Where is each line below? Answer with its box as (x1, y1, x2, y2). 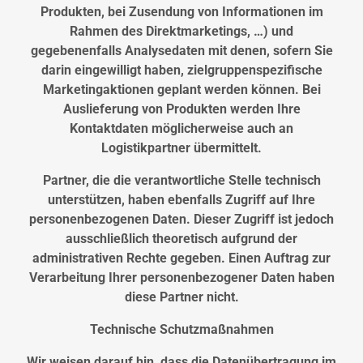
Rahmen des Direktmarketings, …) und (70, 23, 293, 40)
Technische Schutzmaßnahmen (89, 322, 274, 338)
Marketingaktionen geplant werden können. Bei (42, 82, 321, 98)
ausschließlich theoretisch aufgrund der (66, 231, 297, 247)
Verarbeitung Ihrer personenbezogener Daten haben (28, 270, 335, 286)
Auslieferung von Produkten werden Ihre (62, 101, 301, 117)
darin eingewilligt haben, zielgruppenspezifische (41, 62, 322, 79)
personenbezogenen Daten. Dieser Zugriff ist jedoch (29, 211, 334, 228)
